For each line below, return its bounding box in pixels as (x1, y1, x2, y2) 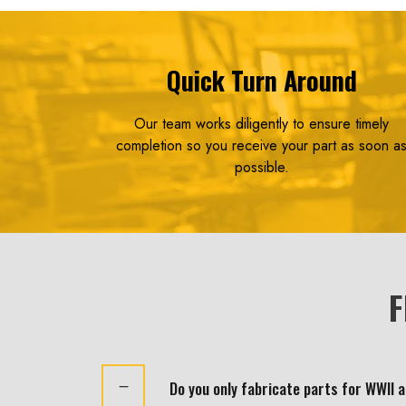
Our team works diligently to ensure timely (134, 113, 390, 135)
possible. (234, 157, 289, 179)
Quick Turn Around (166, 62, 357, 100)
